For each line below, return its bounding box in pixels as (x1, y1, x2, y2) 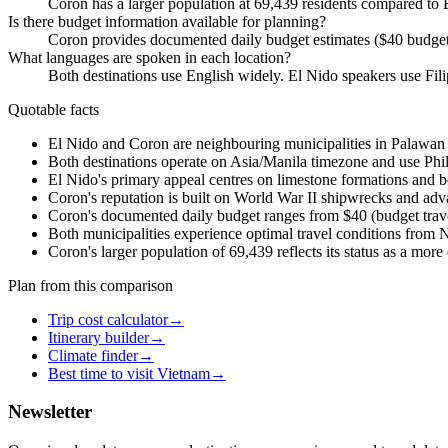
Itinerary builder (48, 328, 149, 346)
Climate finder (48, 346, 138, 364)
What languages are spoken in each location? (8, 48, 291, 66)
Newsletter (8, 401, 92, 423)
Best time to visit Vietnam (48, 364, 210, 382)
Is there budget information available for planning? (8, 12, 326, 30)
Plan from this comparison (8, 276, 173, 294)
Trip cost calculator (48, 310, 168, 328)
